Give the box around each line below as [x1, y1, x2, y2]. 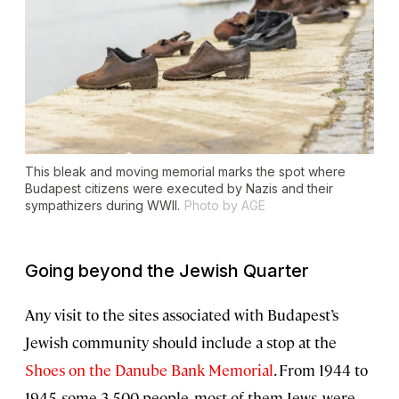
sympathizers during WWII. [25, 198, 180, 214]
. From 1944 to [273, 360, 368, 380]
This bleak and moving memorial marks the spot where [25, 164, 346, 180]
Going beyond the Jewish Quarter [25, 260, 309, 282]
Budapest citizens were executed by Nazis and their [25, 181, 333, 197]
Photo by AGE [184, 198, 265, 214]
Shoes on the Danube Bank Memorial [25, 360, 273, 380]
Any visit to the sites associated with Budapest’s [25, 305, 338, 325]
